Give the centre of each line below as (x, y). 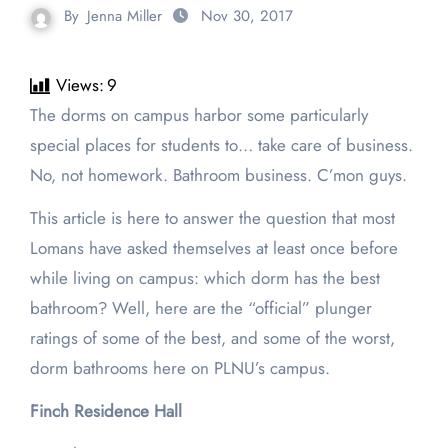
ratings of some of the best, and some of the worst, (212, 338)
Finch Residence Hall (105, 411)
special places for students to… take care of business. (221, 145)
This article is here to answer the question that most (212, 218)
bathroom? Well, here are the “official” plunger (200, 308)
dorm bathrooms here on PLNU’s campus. (179, 368)
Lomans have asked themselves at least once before (213, 248)
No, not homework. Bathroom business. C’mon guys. (218, 175)
